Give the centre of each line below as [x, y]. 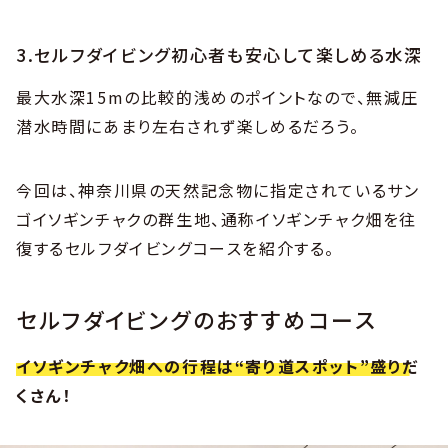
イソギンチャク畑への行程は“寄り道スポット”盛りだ [217, 366]
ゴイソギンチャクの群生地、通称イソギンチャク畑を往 [216, 219]
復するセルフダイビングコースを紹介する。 [175, 248]
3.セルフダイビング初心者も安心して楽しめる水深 [219, 55]
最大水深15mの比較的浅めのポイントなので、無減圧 [217, 97]
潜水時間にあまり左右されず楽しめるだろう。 [188, 126]
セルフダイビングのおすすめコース [197, 319]
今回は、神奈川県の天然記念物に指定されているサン [218, 190]
